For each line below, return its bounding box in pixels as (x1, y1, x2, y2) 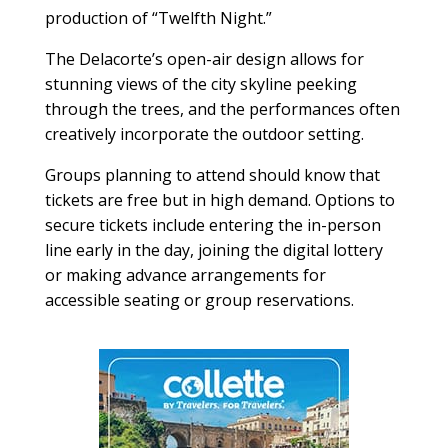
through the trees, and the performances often (44, 97, 400, 120)
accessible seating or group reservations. (44, 288, 354, 311)
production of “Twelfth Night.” (44, 6, 272, 29)
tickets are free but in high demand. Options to (44, 188, 395, 211)
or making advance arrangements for (44, 263, 326, 286)
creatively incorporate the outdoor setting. (44, 122, 364, 145)
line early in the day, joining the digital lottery (44, 238, 383, 261)
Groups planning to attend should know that (44, 163, 380, 186)
